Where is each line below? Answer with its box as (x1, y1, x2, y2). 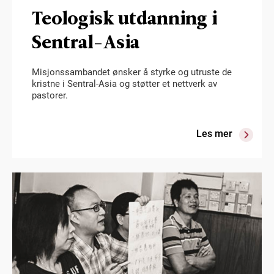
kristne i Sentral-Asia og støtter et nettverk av (32, 78, 217, 89)
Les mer (196, 128, 232, 140)
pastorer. (32, 89, 68, 101)
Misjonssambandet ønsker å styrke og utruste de (32, 66, 232, 78)
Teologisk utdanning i (32, 4, 217, 31)
